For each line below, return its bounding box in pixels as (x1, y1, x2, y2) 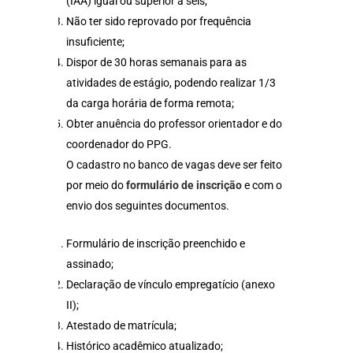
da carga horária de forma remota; (66, 97, 234, 110)
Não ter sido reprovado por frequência (66, 15, 251, 28)
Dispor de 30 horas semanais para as (66, 56, 247, 69)
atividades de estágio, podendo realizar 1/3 (66, 76, 276, 89)
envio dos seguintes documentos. (66, 199, 229, 212)
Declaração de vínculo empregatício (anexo (66, 278, 275, 291)
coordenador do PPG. (66, 138, 172, 150)
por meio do (66, 179, 126, 191)
